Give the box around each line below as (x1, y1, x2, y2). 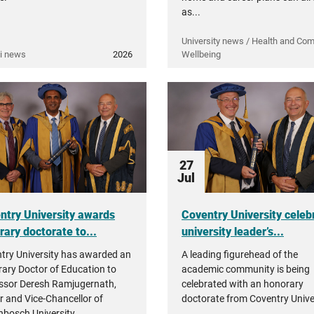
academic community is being (182, 264, 310, 275)
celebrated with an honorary (182, 278, 303, 289)
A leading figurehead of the (182, 249, 298, 260)
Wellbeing (182, 49, 221, 60)
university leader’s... (182, 225, 284, 238)
